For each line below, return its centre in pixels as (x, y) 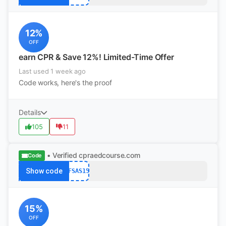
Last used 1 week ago (52, 71)
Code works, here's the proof (65, 82)
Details (30, 112)
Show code (44, 171)
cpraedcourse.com (109, 155)
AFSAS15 (77, 171)
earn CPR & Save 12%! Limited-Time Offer (96, 57)
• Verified (62, 155)
